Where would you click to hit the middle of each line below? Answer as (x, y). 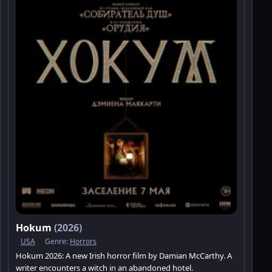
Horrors (83, 242)
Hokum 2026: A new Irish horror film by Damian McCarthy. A (124, 256)
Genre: (57, 242)
